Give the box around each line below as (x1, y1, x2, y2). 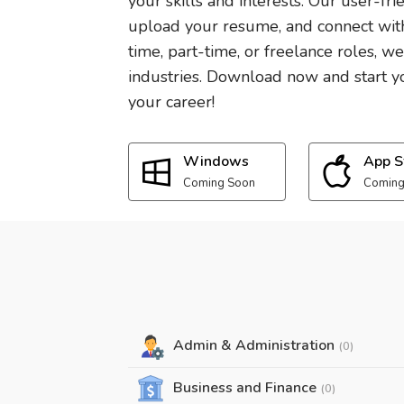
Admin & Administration (173, 335, 338, 355)
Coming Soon (183, 175, 255, 191)
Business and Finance (173, 378, 320, 398)
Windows (183, 151, 249, 171)
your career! (128, 91, 215, 113)
